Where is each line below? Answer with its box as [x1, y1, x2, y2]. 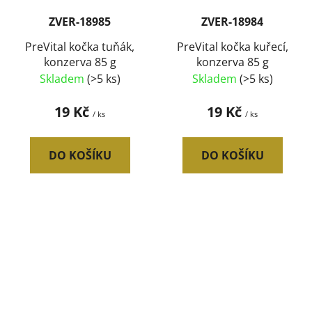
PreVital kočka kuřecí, [176, 39, 288, 55]
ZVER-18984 [201, 14, 263, 30]
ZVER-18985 [49, 14, 111, 30]
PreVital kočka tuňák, [25, 39, 134, 55]
